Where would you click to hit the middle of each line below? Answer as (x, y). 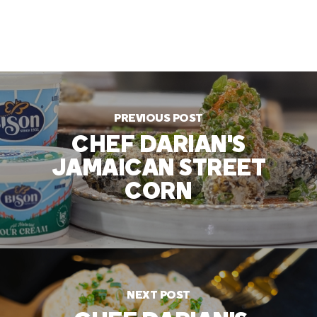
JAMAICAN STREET (158, 169)
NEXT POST (158, 295)
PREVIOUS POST (158, 119)
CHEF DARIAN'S (158, 146)
